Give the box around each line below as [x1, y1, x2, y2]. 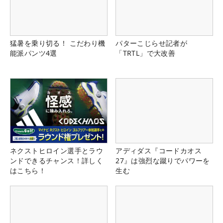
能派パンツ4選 [10, 48, 57, 58]
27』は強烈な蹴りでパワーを [115, 156, 210, 166]
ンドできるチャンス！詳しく [10, 156, 104, 166]
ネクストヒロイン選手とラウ [10, 146, 104, 156]
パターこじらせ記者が [115, 38, 188, 48]
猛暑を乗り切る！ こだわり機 [10, 38, 106, 48]
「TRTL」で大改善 [115, 48, 176, 58]
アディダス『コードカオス [115, 146, 202, 156]
